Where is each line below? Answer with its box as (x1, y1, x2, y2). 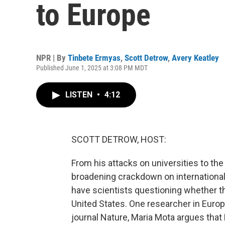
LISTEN (65, 90, 94, 99)
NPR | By (36, 53, 68, 63)
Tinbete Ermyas (68, 53, 121, 63)
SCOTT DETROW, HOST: (71, 134, 166, 145)
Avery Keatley (172, 53, 219, 63)
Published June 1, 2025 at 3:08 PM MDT (36, 64, 148, 72)
